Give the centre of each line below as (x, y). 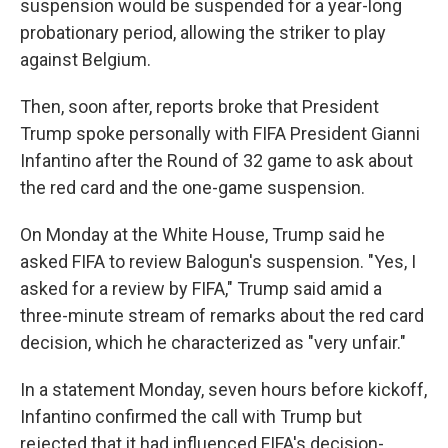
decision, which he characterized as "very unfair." (213, 342)
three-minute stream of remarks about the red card (222, 315)
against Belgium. (85, 59)
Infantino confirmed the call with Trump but (191, 416)
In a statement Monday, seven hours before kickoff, (223, 389)
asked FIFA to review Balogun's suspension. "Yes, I (218, 261)
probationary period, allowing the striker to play (203, 32)
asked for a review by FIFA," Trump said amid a (201, 288)
